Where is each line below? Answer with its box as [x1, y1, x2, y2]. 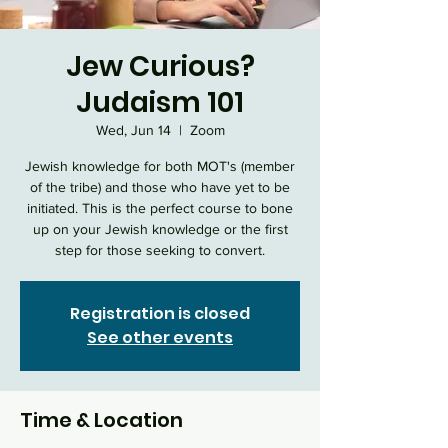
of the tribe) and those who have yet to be [30, 179, 290, 195]
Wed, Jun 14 [95, 122, 171, 138]
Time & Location [20, 406, 183, 434]
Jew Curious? [65, 47, 255, 86]
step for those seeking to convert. [55, 242, 265, 258]
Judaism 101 [76, 83, 244, 122]
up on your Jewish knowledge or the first [32, 221, 288, 237]
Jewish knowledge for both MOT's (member [25, 158, 295, 174]
